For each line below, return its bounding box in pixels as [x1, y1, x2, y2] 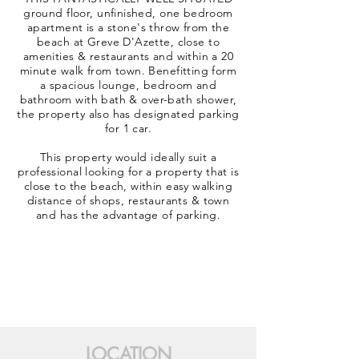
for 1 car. [104, 121, 152, 135]
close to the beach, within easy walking [23, 179, 233, 193]
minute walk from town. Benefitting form [19, 63, 237, 78]
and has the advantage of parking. [36, 208, 220, 222]
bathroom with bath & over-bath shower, [19, 92, 237, 107]
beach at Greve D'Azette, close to [37, 34, 220, 49]
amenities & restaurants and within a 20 [22, 49, 234, 63]
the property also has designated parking [17, 107, 240, 121]
